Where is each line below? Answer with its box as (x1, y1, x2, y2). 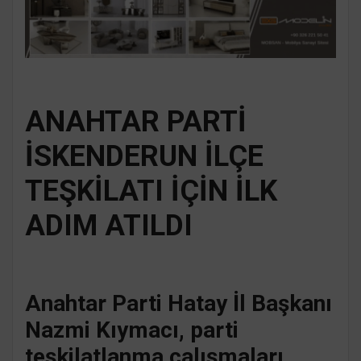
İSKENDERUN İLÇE (25, 139, 263, 173)
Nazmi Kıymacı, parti (25, 316, 239, 343)
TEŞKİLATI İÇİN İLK (25, 173, 277, 208)
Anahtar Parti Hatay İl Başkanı (25, 289, 332, 317)
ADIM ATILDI (25, 208, 193, 243)
